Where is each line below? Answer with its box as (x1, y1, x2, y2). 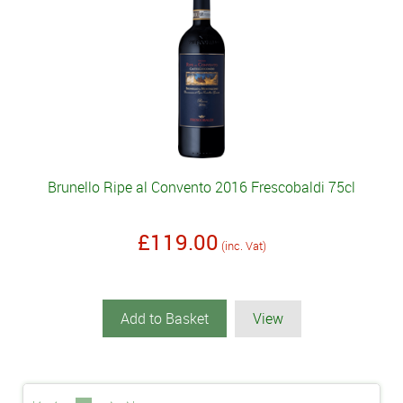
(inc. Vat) (220, 237, 266, 255)
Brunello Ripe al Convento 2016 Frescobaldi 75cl (48, 177, 355, 198)
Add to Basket (120, 309, 209, 329)
